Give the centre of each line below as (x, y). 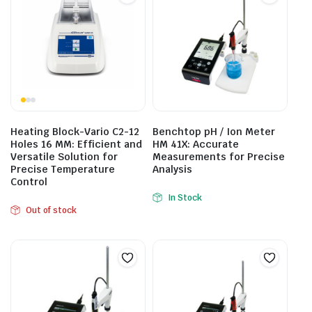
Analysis (172, 169)
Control (29, 182)
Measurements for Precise (219, 157)
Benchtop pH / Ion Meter (214, 132)
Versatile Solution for (64, 157)
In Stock (185, 198)
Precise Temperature (63, 169)
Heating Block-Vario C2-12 (75, 132)
